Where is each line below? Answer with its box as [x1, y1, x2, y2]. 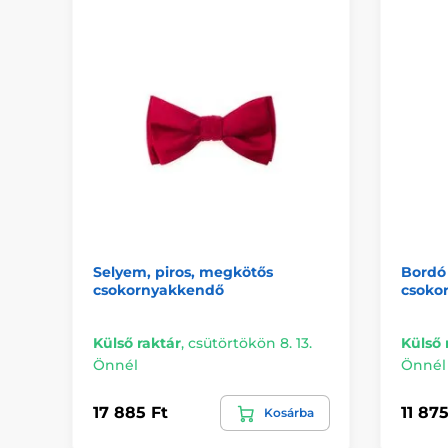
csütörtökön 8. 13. [188, 333, 312, 352]
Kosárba [263, 404, 314, 420]
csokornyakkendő [93, 280, 224, 299]
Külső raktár [93, 333, 181, 352]
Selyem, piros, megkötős [93, 262, 273, 281]
